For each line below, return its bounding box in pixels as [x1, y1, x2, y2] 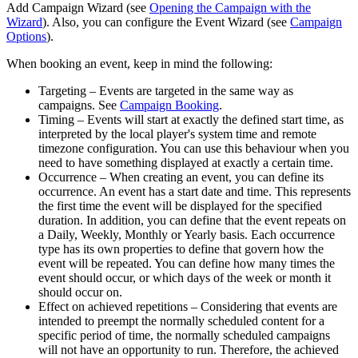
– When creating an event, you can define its [97, 169, 324, 184]
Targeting [38, 83, 86, 97]
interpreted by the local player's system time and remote [38, 126, 316, 141]
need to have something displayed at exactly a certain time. [38, 155, 333, 169]
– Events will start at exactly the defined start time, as [74, 112, 344, 126]
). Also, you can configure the [42, 14, 195, 29]
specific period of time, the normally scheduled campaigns [38, 328, 330, 342]
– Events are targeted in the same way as [86, 83, 293, 97]
